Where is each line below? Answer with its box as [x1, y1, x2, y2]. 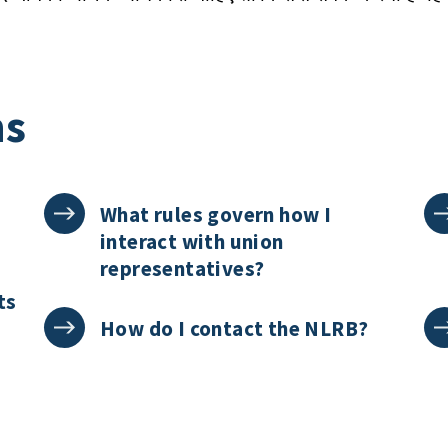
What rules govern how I [99, 201, 332, 228]
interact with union [99, 228, 284, 255]
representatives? [99, 255, 265, 282]
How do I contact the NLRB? [99, 315, 369, 342]
